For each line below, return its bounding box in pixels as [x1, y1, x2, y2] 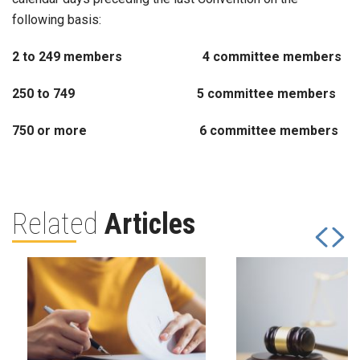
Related [12, 207, 104, 241]
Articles [104, 207, 195, 241]
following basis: [12, 12, 101, 27]
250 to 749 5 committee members [12, 86, 336, 101]
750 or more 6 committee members [12, 123, 338, 138]
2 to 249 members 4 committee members [12, 49, 342, 64]
